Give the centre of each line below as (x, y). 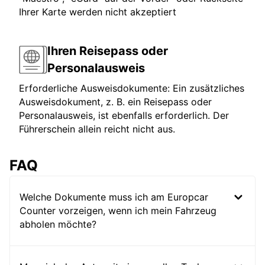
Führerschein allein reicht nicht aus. (97, 129)
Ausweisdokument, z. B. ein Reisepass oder (115, 102)
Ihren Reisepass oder (108, 51)
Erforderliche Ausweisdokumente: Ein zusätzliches (132, 88)
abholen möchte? (58, 224)
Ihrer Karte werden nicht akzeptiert (98, 12)
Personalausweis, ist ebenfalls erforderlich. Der (124, 116)
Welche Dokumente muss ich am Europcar (114, 197)
